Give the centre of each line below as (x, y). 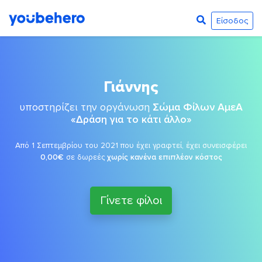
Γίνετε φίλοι (131, 201)
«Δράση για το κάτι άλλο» (131, 120)
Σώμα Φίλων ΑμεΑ (198, 107)
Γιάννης (131, 87)
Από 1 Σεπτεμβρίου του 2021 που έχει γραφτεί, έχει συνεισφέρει (131, 145)
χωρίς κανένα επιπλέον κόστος (164, 157)
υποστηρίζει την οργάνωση (86, 107)
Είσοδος (232, 20)
